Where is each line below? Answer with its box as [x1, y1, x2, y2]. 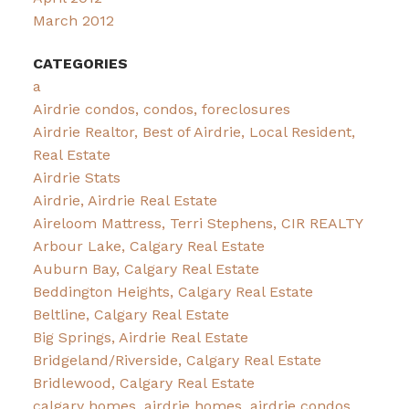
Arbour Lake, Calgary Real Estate [32, 237, 265, 256]
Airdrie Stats [32, 169, 121, 187]
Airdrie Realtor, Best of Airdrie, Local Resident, [32, 123, 355, 142]
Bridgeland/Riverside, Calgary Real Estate [32, 351, 321, 370]
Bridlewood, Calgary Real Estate [32, 374, 255, 393]
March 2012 [32, 12, 114, 30]
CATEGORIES [32, 55, 128, 73]
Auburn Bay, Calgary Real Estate [32, 260, 259, 278]
